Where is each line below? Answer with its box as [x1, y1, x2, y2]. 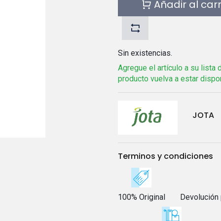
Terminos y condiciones [118, 150, 213, 162]
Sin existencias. [118, 48, 172, 58]
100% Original [118, 192, 165, 202]
